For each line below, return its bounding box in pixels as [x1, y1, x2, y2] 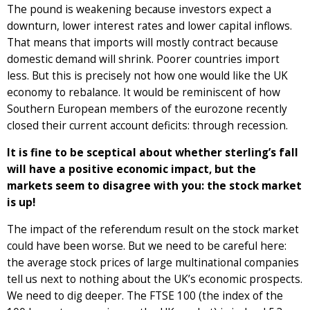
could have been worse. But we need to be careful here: [7, 238, 286, 253]
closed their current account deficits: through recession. [7, 118, 288, 133]
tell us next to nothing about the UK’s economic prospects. [7, 271, 302, 286]
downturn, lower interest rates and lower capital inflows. [7, 18, 292, 33]
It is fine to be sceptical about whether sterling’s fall [7, 145, 298, 160]
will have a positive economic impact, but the [7, 161, 256, 176]
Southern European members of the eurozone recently [7, 101, 287, 116]
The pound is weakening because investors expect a [7, 1, 271, 17]
